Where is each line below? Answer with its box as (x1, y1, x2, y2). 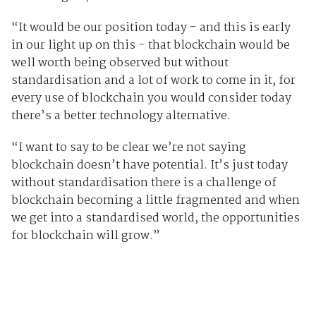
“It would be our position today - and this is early (11, 18, 291, 38)
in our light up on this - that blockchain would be (11, 36, 290, 56)
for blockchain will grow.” (11, 226, 160, 246)
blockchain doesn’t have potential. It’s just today (11, 156, 288, 176)
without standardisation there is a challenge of (11, 174, 276, 193)
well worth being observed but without (11, 54, 229, 73)
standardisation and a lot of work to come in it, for (11, 71, 296, 91)
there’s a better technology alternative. (11, 107, 231, 126)
